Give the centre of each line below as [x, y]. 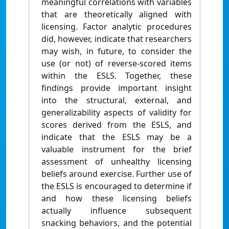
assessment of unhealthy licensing [117, 162]
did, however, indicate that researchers [117, 39]
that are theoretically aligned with [117, 15]
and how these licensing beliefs [117, 199]
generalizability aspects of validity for [117, 113]
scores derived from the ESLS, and [117, 125]
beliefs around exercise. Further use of [117, 174]
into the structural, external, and [117, 100]
